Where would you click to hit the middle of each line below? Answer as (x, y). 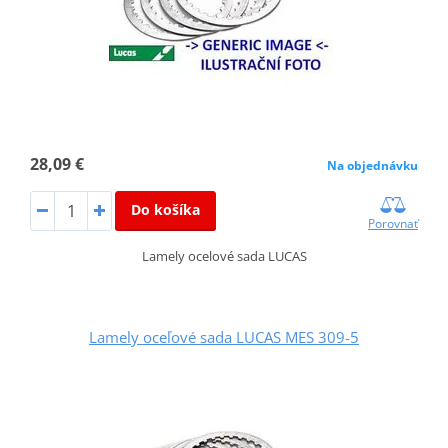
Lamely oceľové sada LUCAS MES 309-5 (224, 337)
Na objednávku (373, 166)
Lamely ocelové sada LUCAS (224, 256)
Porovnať (393, 224)
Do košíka (165, 210)
